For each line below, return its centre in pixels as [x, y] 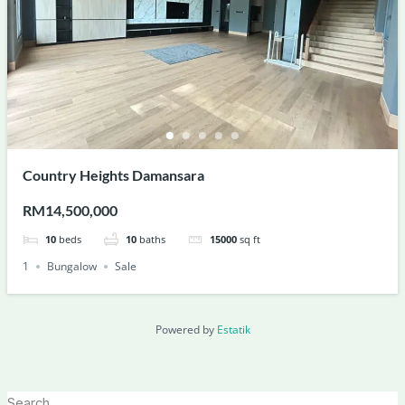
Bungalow [72, 267]
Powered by [186, 329]
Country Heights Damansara [114, 175]
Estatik [233, 329]
